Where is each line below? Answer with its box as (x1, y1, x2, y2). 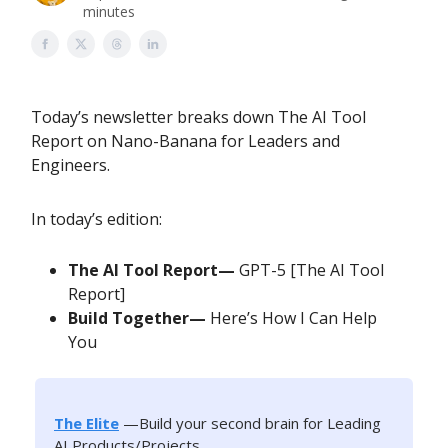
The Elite (54, 413, 119, 433)
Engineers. (31, 154, 110, 176)
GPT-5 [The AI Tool (235, 259, 384, 281)
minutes (83, 2, 136, 21)
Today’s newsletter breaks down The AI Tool (31, 106, 366, 128)
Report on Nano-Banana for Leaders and (31, 130, 340, 152)
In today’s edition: (31, 208, 162, 230)
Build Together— (68, 307, 210, 329)
